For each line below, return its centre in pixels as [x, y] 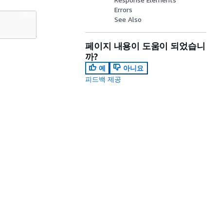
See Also [128, 19]
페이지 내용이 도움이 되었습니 [145, 46]
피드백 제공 [103, 79]
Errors [124, 9]
